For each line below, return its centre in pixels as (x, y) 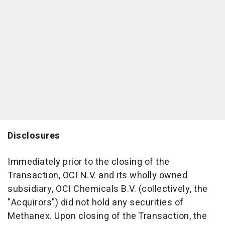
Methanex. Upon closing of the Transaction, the (107, 216)
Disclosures (34, 136)
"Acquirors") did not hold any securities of (96, 203)
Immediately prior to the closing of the (89, 162)
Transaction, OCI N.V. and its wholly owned (97, 176)
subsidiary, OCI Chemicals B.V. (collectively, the (108, 189)
